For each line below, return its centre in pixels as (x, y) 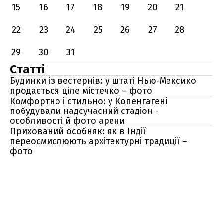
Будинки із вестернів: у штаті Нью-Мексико (103, 81)
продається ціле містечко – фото (81, 91)
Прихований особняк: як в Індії (78, 131)
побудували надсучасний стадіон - (84, 111)
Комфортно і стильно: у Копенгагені (88, 101)
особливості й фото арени (67, 121)
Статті (27, 69)
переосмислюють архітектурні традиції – (99, 141)
